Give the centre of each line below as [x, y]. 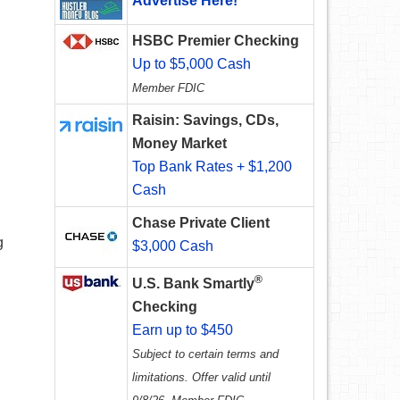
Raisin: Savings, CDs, [205, 121]
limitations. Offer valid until [201, 378]
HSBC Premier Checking [216, 41]
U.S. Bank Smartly [193, 284]
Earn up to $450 [183, 330]
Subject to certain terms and [205, 354]
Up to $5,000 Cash [192, 64]
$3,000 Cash [173, 246]
